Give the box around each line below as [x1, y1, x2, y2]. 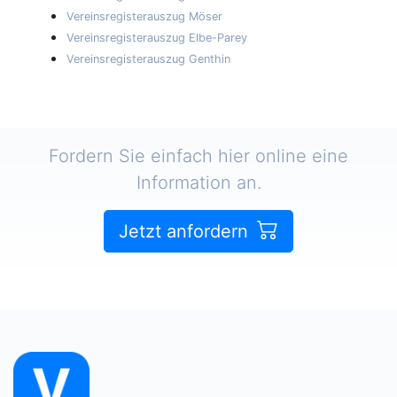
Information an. [136, 171, 261, 193]
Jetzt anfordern [119, 220, 253, 242]
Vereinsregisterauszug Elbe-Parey [66, 30, 247, 44]
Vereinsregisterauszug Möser [66, 9, 222, 23]
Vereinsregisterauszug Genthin [66, 51, 230, 66]
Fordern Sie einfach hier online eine [49, 144, 348, 167]
